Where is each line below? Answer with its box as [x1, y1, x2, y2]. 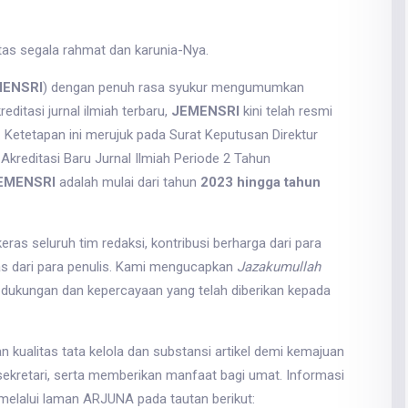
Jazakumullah [236, 259, 321, 276]
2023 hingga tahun [199, 174, 321, 191]
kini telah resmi [239, 103, 332, 120]
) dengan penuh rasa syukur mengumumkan [42, 79, 304, 97]
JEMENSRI [170, 103, 240, 120]
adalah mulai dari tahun [55, 174, 200, 191]
